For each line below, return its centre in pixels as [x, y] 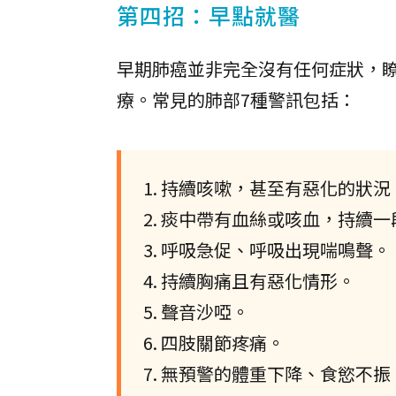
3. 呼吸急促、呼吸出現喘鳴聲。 [267, 250]
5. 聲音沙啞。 [196, 312]
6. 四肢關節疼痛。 [214, 343]
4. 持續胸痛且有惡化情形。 [249, 281]
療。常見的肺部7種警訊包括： [236, 99]
